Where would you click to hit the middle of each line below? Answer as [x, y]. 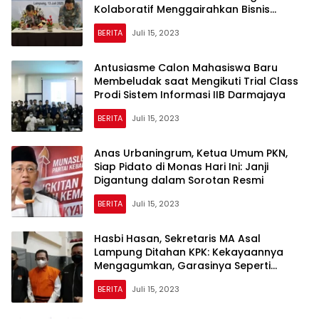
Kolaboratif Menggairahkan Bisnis [182, 9]
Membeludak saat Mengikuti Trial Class [196, 81]
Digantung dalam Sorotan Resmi [179, 180]
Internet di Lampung [146, 22]
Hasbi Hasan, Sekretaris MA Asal [177, 238]
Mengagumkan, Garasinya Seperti [182, 265]
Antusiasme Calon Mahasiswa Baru [186, 67]
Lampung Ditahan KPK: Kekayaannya [189, 252]
